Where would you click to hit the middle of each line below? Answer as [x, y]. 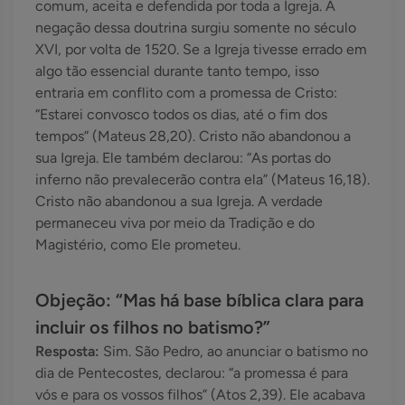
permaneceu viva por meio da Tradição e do [175, 223]
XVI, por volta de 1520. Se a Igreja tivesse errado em [201, 50]
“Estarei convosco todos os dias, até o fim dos [181, 115]
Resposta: [69, 352]
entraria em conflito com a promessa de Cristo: [186, 93]
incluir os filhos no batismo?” [153, 328]
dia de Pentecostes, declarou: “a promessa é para [192, 373]
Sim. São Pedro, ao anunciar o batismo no [235, 352]
